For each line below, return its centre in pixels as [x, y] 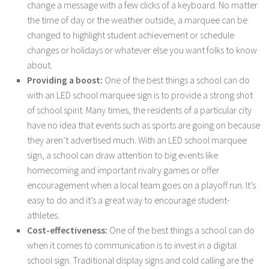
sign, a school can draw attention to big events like [122, 155]
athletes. [43, 215]
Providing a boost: [65, 80]
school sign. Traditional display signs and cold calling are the [140, 260]
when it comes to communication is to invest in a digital [132, 245]
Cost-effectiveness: [67, 230]
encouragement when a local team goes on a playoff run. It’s [141, 185]
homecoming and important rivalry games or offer [123, 170]
